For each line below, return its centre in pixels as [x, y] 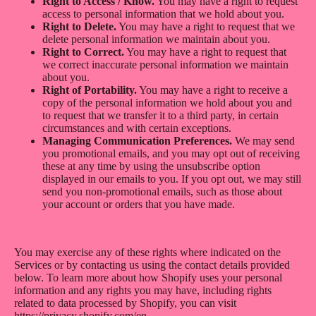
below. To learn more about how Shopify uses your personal [148, 277]
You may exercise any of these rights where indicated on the [147, 252]
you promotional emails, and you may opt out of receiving [171, 153]
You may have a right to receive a [212, 90]
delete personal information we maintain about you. [156, 39]
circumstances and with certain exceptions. [137, 128]
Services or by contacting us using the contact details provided [152, 265]
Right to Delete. [79, 26]
